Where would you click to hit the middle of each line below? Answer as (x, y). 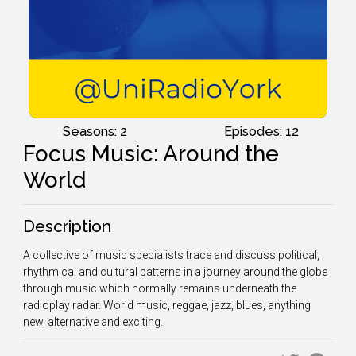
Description (67, 226)
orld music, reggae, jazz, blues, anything (212, 305)
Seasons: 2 (95, 132)
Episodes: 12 (261, 132)
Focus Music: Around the (151, 154)
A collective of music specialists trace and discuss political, (171, 255)
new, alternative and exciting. (94, 322)
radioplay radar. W (68, 305)
